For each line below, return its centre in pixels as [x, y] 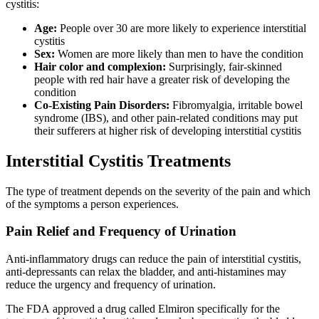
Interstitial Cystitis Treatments [118, 161]
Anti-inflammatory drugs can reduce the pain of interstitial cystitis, [153, 259]
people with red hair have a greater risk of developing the [162, 79]
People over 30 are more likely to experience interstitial [182, 28]
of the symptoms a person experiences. [92, 204]
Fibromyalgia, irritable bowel [236, 105]
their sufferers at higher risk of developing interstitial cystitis [168, 130]
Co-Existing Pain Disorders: [102, 105]
